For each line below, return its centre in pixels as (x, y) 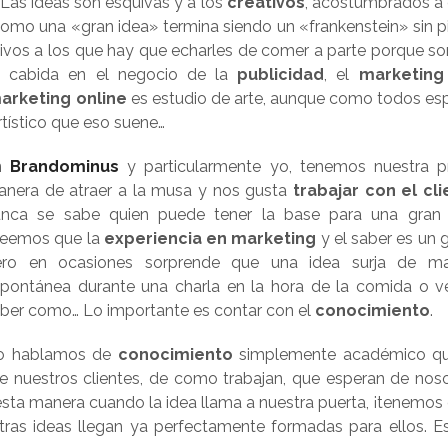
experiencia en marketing (210, 239)
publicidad (281, 75)
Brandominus (65, 167)
